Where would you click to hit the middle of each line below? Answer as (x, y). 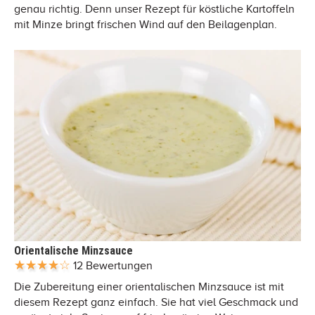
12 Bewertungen (113, 265)
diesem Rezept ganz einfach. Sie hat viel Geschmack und (156, 302)
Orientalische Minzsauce (73, 250)
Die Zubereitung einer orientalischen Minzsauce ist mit (149, 287)
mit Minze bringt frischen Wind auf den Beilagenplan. (146, 24)
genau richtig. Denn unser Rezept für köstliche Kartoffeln (154, 9)
